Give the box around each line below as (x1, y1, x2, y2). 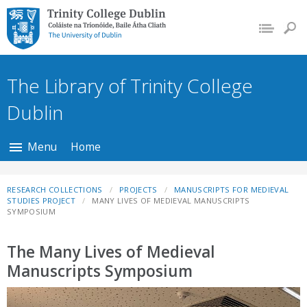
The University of (7, 23, 120, 41)
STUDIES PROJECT (7, 195, 76, 206)
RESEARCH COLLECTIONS (7, 184, 103, 195)
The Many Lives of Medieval (7, 241, 215, 263)
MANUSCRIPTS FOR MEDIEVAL (174, 184, 289, 195)
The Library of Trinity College (7, 73, 253, 99)
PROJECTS (119, 184, 158, 195)
